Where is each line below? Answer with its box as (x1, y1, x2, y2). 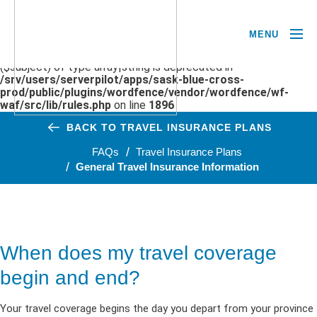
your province (248, 302, 313, 315)
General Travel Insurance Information (75, 161, 259, 173)
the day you (130, 302, 190, 315)
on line (111, 98, 149, 112)
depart (190, 302, 221, 315)
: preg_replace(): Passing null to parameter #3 (62, 47, 290, 61)
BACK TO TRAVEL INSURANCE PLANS (67, 122, 272, 133)
